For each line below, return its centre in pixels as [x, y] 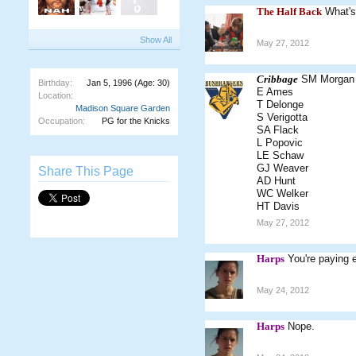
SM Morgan [327, 79]
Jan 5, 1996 [109, 83]
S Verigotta [282, 117]
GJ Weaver [282, 168]
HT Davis [278, 206]
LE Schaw [280, 155]
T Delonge [280, 104]
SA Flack [277, 130]
